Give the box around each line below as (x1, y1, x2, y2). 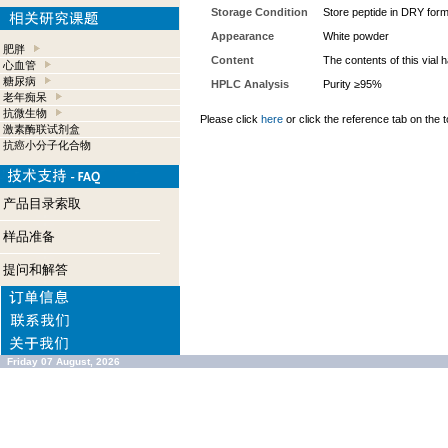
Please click (200, 113, 261, 125)
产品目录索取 (3, 196, 81, 211)
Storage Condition (211, 6, 308, 18)
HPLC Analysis (211, 78, 289, 90)
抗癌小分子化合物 (3, 139, 91, 151)
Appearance (211, 30, 274, 42)
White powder (323, 30, 389, 42)
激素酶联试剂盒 (3, 123, 80, 135)
